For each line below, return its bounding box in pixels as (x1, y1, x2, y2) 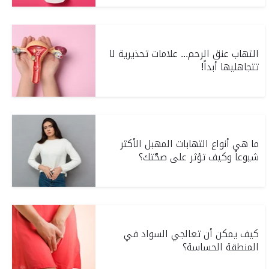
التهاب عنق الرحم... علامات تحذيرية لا (109, 44, 259, 63)
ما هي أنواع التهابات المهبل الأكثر (120, 134, 259, 153)
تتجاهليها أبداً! (201, 58, 259, 76)
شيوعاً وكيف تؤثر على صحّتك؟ (139, 148, 259, 166)
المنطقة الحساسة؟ (183, 238, 259, 256)
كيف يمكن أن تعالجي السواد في (124, 225, 259, 243)
